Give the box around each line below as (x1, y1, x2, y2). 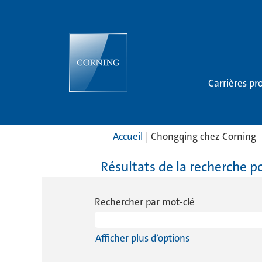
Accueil (113, 130, 143, 143)
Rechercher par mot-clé (95, 195, 195, 208)
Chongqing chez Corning (151, 130, 256, 143)
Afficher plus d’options (95, 232, 189, 244)
